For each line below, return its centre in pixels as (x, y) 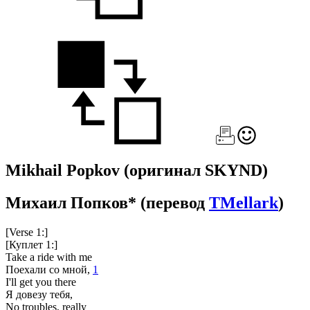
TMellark (244, 202)
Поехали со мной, (49, 269)
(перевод (175, 202)
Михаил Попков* (73, 202)
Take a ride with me (49, 257)
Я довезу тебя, (39, 294)
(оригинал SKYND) (196, 170)
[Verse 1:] (27, 232)
